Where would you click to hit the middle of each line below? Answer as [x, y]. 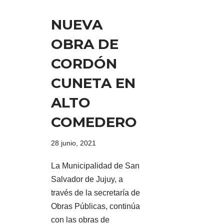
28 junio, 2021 [73, 143]
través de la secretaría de [95, 192]
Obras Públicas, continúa [95, 206]
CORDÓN [84, 63]
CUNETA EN [93, 83]
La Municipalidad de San [95, 165]
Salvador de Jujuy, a [87, 179]
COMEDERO [94, 122]
